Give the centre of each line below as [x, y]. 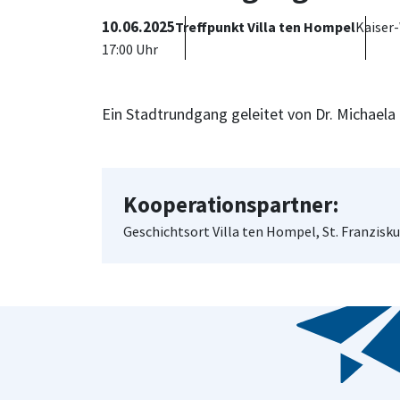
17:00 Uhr [130, 49]
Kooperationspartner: [231, 204]
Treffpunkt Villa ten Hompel [265, 27]
